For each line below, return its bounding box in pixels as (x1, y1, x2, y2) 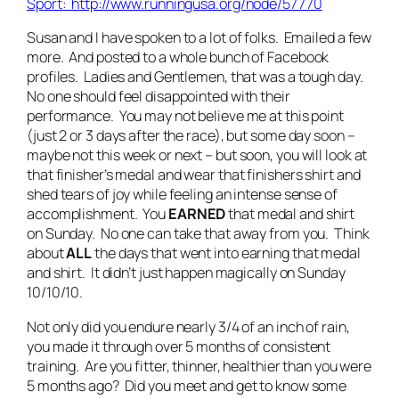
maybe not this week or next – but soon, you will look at (27, 145, 368, 166)
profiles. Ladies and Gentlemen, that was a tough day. (27, 67, 366, 87)
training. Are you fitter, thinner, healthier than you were (27, 355, 372, 376)
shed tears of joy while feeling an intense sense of (27, 184, 338, 205)
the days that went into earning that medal (92, 243, 361, 264)
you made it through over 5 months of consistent (27, 336, 331, 356)
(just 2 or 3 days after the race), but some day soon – (27, 126, 355, 146)
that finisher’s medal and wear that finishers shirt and (27, 165, 361, 185)
